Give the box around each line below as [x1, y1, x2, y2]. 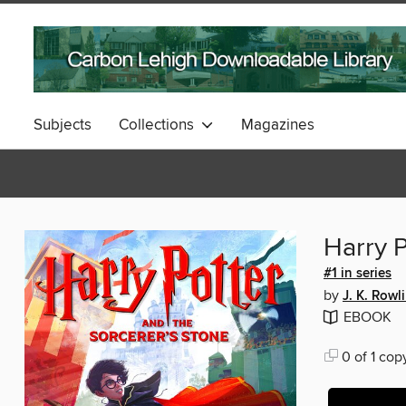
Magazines [241, 115, 314, 136]
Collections [119, 115, 201, 136]
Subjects [34, 115, 92, 136]
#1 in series [324, 265, 391, 282]
